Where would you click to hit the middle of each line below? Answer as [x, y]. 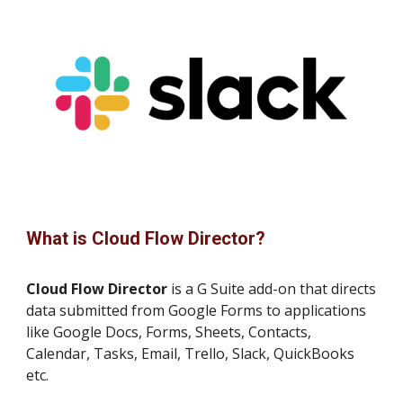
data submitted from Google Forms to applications [197, 310]
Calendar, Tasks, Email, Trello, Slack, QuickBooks [191, 354]
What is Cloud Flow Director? [146, 238]
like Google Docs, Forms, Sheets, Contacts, [169, 332]
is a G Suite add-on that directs [272, 289]
